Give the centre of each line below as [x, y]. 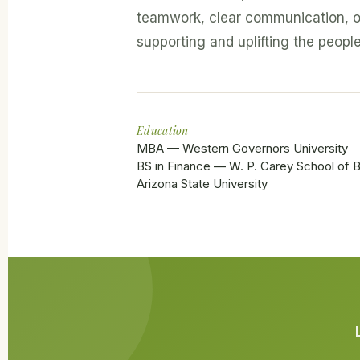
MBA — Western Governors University [242, 149]
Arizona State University [202, 184]
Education [163, 131]
